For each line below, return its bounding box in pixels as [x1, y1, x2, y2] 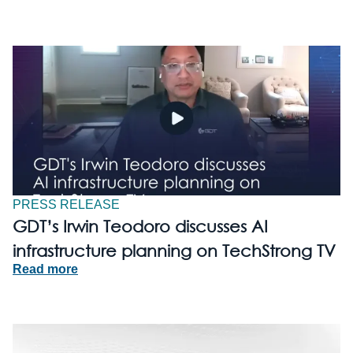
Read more [13, 262, 78, 277]
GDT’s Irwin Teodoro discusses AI [13, 217, 268, 236]
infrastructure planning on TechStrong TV [13, 241, 336, 261]
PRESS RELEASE [13, 198, 120, 212]
